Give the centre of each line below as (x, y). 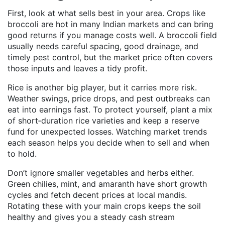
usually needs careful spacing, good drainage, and (103, 46)
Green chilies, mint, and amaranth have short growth (107, 184)
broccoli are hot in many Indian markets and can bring (110, 24)
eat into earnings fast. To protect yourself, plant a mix (110, 109)
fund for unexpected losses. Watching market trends (107, 132)
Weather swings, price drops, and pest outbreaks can (109, 98)
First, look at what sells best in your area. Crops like (106, 13)
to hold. (22, 154)
